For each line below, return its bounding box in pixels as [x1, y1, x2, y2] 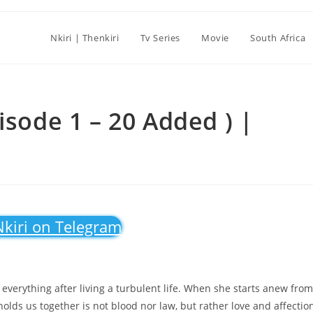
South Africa [249, 31, 306, 44]
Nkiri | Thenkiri [50, 31, 119, 44]
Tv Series [140, 31, 180, 44]
